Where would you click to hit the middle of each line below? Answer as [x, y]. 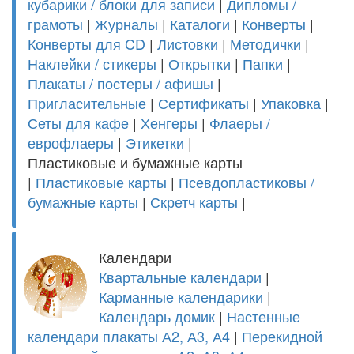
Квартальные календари [180, 277]
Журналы [126, 24]
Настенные [264, 316]
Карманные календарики [181, 296]
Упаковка [291, 103]
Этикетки [155, 142]
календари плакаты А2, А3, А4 [129, 336]
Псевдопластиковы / [247, 182]
